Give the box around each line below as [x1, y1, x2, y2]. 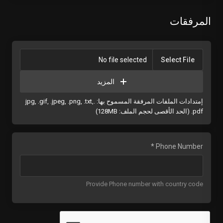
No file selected [99, 56, 147, 64]
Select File [161, 56, 195, 64]
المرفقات [170, 15, 211, 27]
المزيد [97, 78, 114, 86]
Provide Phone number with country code [86, 180, 203, 188]
